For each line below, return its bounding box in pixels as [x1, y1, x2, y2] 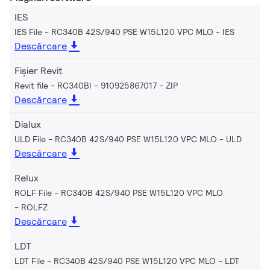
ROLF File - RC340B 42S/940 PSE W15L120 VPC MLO [14, 187, 223, 198]
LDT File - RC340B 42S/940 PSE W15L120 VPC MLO [14, 255, 216, 266]
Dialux [14, 118, 41, 131]
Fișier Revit [14, 64, 63, 77]
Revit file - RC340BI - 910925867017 [14, 80, 157, 91]
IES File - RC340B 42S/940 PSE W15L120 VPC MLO [14, 26, 213, 37]
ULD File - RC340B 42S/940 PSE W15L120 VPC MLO [14, 133, 217, 145]
